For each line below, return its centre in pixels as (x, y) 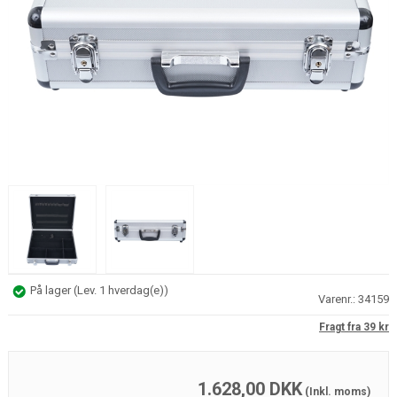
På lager (51, 291)
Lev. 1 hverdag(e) (120, 291)
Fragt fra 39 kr (354, 327)
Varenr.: (339, 300)
